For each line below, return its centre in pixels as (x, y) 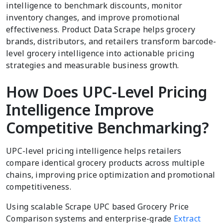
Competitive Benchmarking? (108, 127)
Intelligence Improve (80, 110)
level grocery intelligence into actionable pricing (100, 53)
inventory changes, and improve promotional (93, 17)
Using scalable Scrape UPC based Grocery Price (98, 206)
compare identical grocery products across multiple (105, 163)
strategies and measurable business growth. (93, 65)
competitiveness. (39, 186)
